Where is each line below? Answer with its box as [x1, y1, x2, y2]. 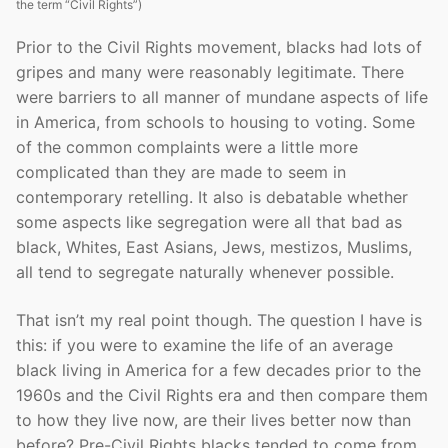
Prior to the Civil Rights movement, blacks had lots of [16, 37, 422, 58]
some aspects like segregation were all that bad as [16, 212, 402, 233]
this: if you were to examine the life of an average [16, 335, 393, 356]
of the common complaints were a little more [16, 137, 358, 158]
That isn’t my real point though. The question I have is [16, 310, 422, 331]
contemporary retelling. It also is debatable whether [16, 187, 408, 208]
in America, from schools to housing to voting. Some [16, 112, 415, 133]
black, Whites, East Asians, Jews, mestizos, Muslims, [16, 237, 412, 258]
